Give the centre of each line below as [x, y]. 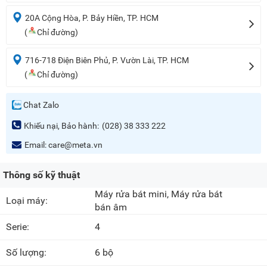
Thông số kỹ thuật [41, 175]
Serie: [19, 227]
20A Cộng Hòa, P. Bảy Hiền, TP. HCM [92, 18]
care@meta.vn [75, 145]
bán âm [111, 207]
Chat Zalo [41, 105]
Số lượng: [27, 253]
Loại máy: [28, 201]
